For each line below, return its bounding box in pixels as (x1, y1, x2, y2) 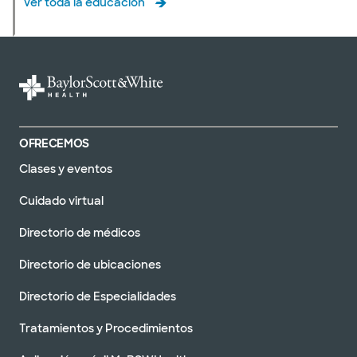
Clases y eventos (19, 162, 112, 177)
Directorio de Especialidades (19, 289, 176, 304)
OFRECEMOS (19, 136, 89, 151)
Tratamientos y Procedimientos (19, 321, 193, 336)
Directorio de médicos (19, 226, 140, 241)
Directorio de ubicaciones (19, 257, 161, 273)
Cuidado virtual (19, 194, 104, 209)
